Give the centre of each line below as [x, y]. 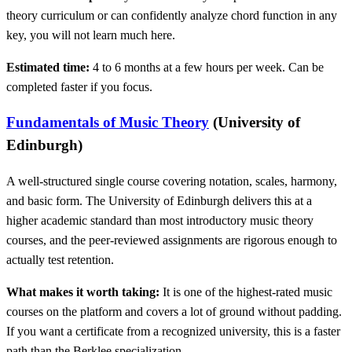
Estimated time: [48, 67]
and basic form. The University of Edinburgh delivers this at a [159, 201]
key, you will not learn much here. [91, 35]
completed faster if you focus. [79, 86]
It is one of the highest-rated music [246, 292]
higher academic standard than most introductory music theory [160, 221]
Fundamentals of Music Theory [108, 123]
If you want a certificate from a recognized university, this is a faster [173, 332]
